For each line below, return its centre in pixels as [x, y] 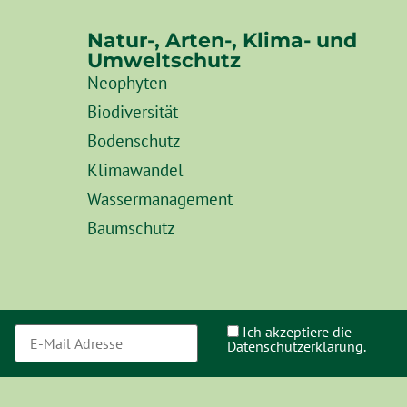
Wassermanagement [160, 199]
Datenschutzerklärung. [296, 347]
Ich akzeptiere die [297, 332]
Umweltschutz [164, 60]
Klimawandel [135, 170]
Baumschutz [131, 228]
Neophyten [127, 83]
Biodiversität [133, 112]
